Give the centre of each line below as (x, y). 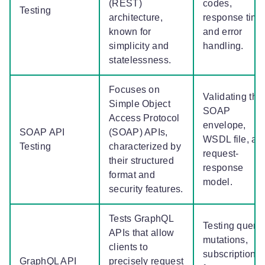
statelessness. (141, 60)
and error (223, 32)
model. (219, 182)
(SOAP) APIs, (138, 132)
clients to (128, 247)
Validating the (233, 97)
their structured (141, 161)
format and (132, 175)
